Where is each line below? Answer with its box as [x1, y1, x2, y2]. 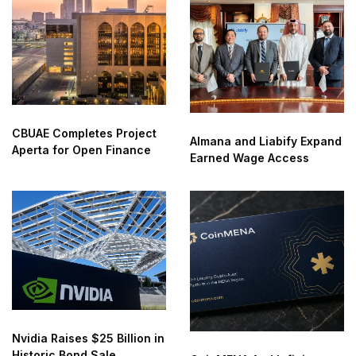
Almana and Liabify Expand [190, 133, 342, 148]
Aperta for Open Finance [12, 143, 151, 157]
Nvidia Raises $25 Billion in [12, 331, 164, 346]
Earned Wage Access [190, 150, 309, 164]
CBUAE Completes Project [12, 126, 157, 141]
